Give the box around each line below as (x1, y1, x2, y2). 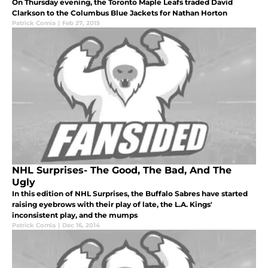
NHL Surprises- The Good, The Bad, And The (12, 165, 232, 176)
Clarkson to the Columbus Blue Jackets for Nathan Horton (12, 8, 227, 18)
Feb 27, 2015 (62, 19, 100, 28)
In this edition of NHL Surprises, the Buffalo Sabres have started (12, 189, 248, 199)
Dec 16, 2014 (62, 221, 100, 230)
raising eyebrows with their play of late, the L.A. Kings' (12, 200, 212, 209)
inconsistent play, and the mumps (12, 211, 138, 220)
